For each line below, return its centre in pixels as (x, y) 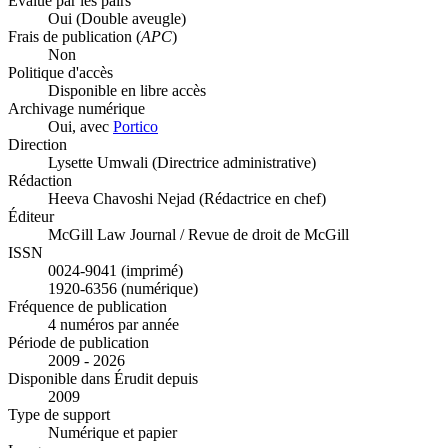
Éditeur (31, 217)
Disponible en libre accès (127, 91)
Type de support (59, 415)
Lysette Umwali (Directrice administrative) (182, 163)
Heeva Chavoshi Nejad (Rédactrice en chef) (187, 199)
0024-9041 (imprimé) (115, 271)
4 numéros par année (113, 325)
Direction (37, 145)
